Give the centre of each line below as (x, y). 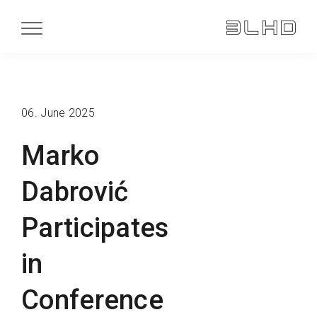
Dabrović (75, 191)
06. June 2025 (58, 113)
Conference (93, 300)
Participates (95, 227)
